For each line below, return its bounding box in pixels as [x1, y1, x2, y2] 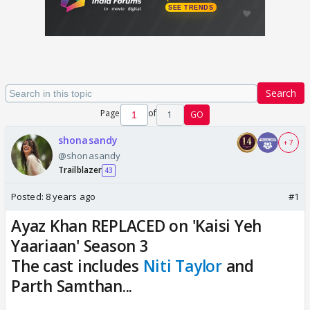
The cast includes [11, 255, 143, 277]
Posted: [11, 190, 46, 203]
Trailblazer [58, 164, 102, 176]
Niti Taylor [143, 255, 222, 277]
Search [266, 86, 296, 100]
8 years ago [45, 190, 95, 203]
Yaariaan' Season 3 [11, 235, 149, 257]
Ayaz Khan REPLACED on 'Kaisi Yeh [11, 215, 262, 237]
